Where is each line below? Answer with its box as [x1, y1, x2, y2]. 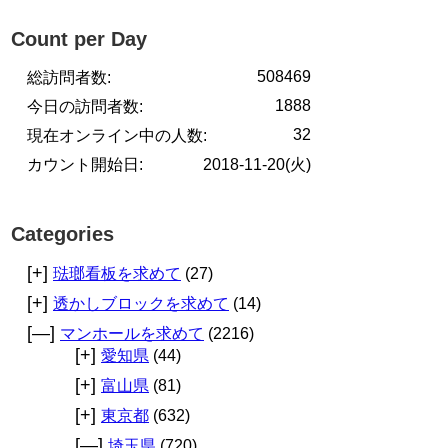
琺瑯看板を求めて [53, 265, 181, 283]
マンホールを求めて [60, 325, 204, 343]
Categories [11, 223, 114, 246]
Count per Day [11, 28, 147, 51]
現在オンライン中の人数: [27, 127, 207, 145]
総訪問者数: [27, 69, 111, 87]
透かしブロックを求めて [53, 295, 229, 313]
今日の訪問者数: [27, 98, 143, 116]
